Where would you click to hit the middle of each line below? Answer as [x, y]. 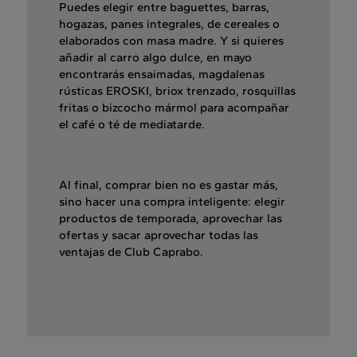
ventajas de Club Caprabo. [131, 252]
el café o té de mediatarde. [132, 125]
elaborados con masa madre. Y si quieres [171, 41]
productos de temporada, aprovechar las [171, 219]
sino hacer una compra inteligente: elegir [172, 202]
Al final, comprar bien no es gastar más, [169, 185]
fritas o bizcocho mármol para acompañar [174, 108]
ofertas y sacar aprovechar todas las [159, 235]
